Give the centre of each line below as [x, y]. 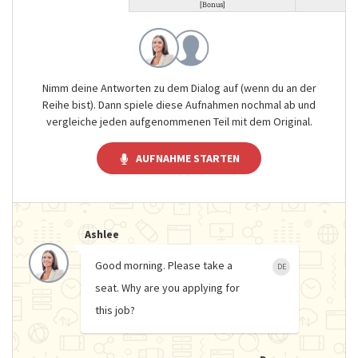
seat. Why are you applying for [167, 287]
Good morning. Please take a [164, 265]
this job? [115, 310]
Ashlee [102, 234]
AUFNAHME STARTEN [188, 159]
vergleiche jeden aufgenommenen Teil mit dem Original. [179, 121]
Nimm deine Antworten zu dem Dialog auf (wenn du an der [179, 88]
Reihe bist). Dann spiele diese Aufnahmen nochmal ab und [179, 105]
